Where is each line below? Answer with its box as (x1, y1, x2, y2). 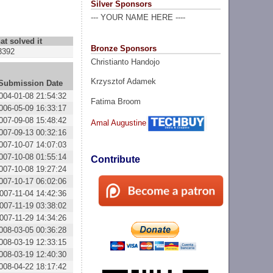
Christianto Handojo (90, 57, 160, 66)
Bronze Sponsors (90, 43, 157, 53)
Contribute (90, 154, 140, 165)
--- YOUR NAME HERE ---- (90, 13, 185, 23)
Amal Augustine (90, 118, 146, 127)
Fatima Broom (90, 96, 141, 106)
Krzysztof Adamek (90, 77, 156, 87)
